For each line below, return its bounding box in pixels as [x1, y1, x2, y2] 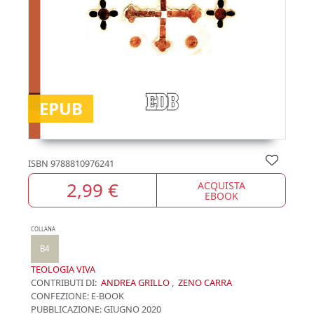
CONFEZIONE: [31, 289, 89, 303]
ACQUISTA [197, 178, 245, 192]
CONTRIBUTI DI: [31, 276, 97, 289]
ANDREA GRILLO [101, 276, 170, 289]
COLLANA [31, 226, 55, 233]
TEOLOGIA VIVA [31, 263, 95, 276]
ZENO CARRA [178, 276, 232, 289]
